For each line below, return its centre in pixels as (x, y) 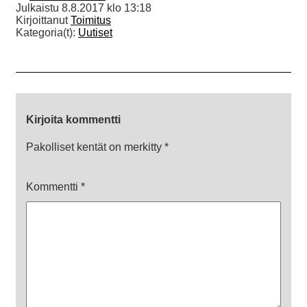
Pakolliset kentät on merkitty (95, 147)
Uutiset (95, 33)
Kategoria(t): (47, 33)
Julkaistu (39, 8)
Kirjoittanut (43, 21)
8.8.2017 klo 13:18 (107, 8)
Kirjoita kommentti (73, 120)
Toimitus (91, 21)
